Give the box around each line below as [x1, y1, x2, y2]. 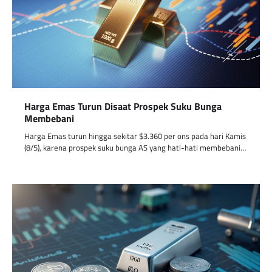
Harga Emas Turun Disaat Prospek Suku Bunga [24, 99, 222, 114]
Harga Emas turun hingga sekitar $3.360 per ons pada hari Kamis [24, 130, 246, 143]
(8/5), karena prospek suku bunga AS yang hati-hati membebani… [24, 141, 246, 154]
